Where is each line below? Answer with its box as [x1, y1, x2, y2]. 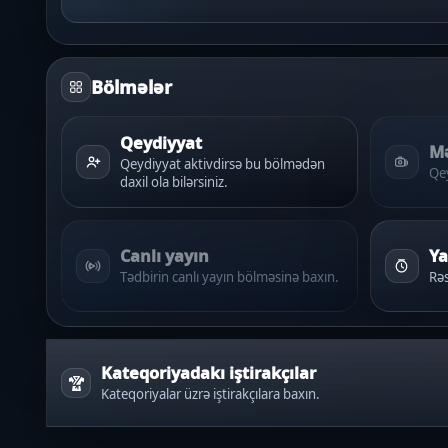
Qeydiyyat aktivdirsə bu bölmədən [120, 154, 325, 173]
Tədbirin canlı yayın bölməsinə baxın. [120, 267, 339, 286]
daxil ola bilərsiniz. [120, 172, 228, 191]
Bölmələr [91, 75, 172, 99]
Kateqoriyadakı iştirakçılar [101, 360, 316, 384]
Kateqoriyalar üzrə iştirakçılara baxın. [101, 384, 320, 403]
